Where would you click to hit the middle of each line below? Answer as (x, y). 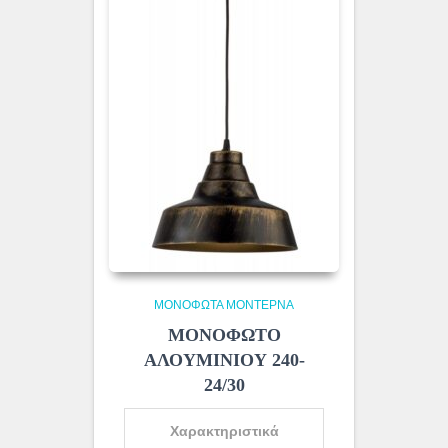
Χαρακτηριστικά (224, 431)
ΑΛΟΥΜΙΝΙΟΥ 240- (224, 360)
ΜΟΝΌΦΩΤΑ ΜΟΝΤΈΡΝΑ (224, 305)
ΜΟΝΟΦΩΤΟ (224, 335)
